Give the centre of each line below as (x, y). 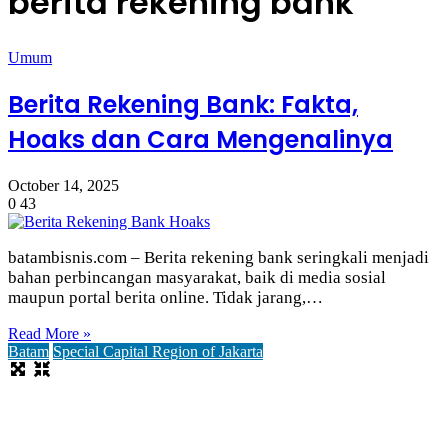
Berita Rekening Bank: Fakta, (183, 104)
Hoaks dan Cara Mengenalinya (200, 139)
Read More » (49, 333)
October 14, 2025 (63, 185)
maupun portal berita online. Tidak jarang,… (165, 297)
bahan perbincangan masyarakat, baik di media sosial (197, 277)
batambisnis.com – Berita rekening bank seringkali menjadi (218, 257)
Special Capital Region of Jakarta (158, 351)
